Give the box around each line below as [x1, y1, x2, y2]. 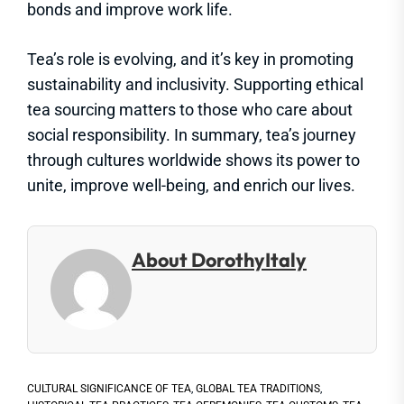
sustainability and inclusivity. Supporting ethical [27, 74, 363, 94]
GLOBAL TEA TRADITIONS [196, 381, 320, 395]
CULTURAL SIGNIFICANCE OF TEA [27, 381, 191, 395]
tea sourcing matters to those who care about [27, 99, 353, 119]
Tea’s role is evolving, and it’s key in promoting [27, 49, 353, 69]
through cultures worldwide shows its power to [27, 150, 360, 170]
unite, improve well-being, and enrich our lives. [27, 175, 355, 195]
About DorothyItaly [132, 246, 307, 272]
